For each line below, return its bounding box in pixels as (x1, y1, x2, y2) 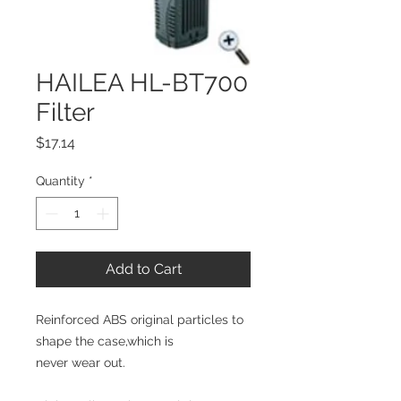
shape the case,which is (36, 334, 174, 348)
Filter (36, 98, 95, 127)
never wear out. (36, 355, 125, 370)
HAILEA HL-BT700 (36, 68, 248, 98)
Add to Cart (105, 260, 182, 277)
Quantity (36, 174, 85, 188)
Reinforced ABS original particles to (36, 312, 243, 327)
